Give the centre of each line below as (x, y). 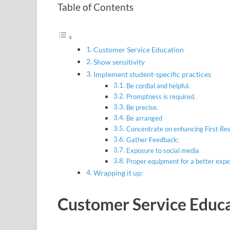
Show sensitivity (119, 62)
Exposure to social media (162, 151)
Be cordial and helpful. (158, 86)
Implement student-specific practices (152, 74)
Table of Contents (95, 7)
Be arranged (144, 118)
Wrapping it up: (118, 173)
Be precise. (142, 108)
